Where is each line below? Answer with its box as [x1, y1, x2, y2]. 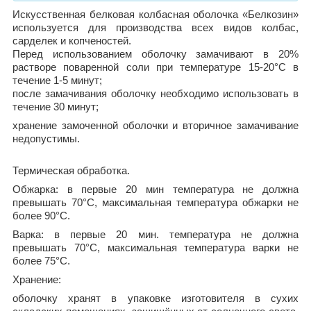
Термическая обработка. [12, 165, 130, 176]
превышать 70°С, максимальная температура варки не [12, 242, 299, 253]
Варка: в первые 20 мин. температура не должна [12, 228, 299, 240]
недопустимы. [12, 133, 80, 144]
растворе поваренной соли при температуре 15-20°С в [12, 61, 299, 73]
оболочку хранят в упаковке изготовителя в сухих [12, 292, 299, 304]
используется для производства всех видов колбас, [12, 22, 299, 33]
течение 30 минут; [12, 101, 99, 112]
